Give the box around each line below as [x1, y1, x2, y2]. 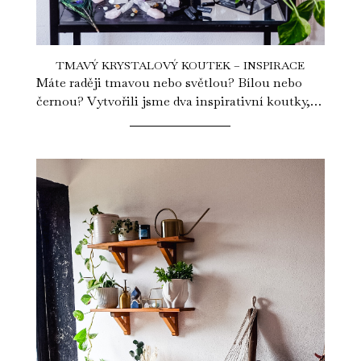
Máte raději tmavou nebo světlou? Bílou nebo [35, 74, 302, 92]
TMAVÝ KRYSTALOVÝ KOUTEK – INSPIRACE [56, 58, 305, 73]
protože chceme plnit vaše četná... [35, 111, 231, 129]
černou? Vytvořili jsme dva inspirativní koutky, [35, 93, 310, 110]
